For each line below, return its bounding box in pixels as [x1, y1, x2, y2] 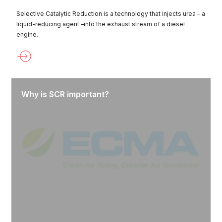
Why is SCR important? [21, 89, 109, 99]
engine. [16, 30, 38, 38]
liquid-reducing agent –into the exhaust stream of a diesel [16, 20, 185, 28]
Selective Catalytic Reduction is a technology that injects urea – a [16, 9, 205, 17]
